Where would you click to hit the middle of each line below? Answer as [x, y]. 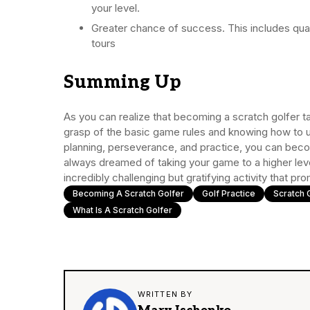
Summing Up [122, 83]
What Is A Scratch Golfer [122, 210]
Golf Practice [229, 194]
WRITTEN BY [165, 294]
